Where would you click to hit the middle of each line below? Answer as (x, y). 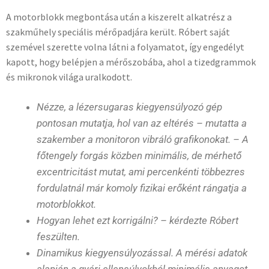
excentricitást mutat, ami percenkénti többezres (141, 171)
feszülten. (58, 236)
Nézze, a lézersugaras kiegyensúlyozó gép (129, 107)
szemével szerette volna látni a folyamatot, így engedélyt (125, 47)
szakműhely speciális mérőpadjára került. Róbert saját (118, 32)
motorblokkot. (66, 204)
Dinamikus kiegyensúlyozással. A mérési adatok (142, 252)
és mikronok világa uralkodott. (69, 77)
